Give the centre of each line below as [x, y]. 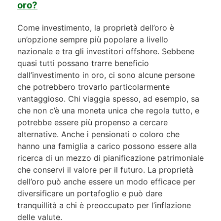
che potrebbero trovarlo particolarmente [93, 87]
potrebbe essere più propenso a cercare [92, 122]
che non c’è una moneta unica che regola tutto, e [108, 110]
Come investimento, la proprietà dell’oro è [96, 27]
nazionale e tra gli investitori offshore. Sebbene [106, 51]
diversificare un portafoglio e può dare [90, 193]
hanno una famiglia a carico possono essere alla [107, 146]
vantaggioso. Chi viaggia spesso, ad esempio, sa [108, 98]
